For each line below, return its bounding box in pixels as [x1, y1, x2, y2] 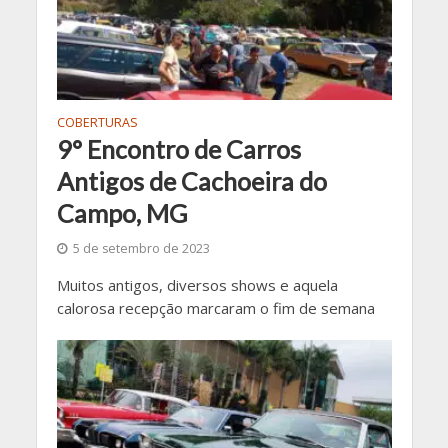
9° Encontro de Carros [56, 133, 301, 164]
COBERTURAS [56, 113, 138, 131]
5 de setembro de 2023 [72, 239, 210, 257]
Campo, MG [56, 197, 188, 228]
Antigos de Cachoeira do [56, 165, 327, 196]
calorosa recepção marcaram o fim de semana [56, 297, 375, 318]
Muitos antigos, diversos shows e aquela [56, 274, 338, 295]
